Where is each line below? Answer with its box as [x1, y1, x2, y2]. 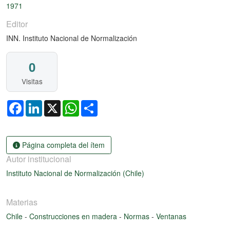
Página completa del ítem [20, 139, 105, 150]
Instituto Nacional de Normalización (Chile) [6, 167, 144, 178]
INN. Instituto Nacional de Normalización [6, 33, 137, 44]
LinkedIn [42, 99, 70, 110]
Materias [6, 196, 37, 208]
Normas [124, 210, 151, 221]
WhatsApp [79, 99, 112, 110]
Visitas [21, 76, 43, 87]
